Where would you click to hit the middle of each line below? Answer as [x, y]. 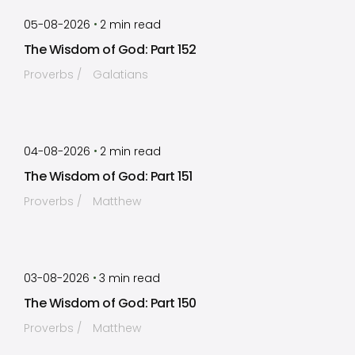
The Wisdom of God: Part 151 [108, 176]
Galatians [120, 74]
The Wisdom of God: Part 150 [110, 303]
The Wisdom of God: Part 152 [110, 50]
